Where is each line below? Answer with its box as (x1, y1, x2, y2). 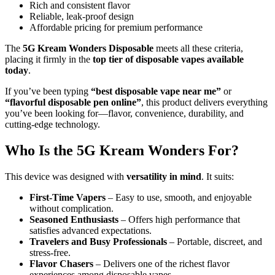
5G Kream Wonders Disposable (23, 43, 153, 54)
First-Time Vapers (29, 192, 106, 203)
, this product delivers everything (141, 97, 268, 108)
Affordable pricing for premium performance (29, 22, 203, 33)
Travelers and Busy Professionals (29, 236, 167, 247)
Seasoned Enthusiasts (29, 214, 118, 225)
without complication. (29, 203, 114, 214)
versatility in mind (126, 171, 201, 182)
